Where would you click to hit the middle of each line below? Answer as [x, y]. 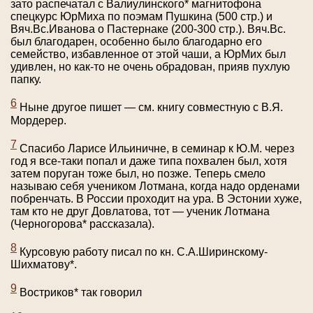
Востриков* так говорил [79, 293]
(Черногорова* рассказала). [82, 224]
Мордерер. [38, 120]
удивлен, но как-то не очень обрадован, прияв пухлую [150, 67]
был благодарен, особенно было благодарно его [136, 42]
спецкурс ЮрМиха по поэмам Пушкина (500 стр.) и [141, 17]
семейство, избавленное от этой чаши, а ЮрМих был [148, 54]
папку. [26, 80]
